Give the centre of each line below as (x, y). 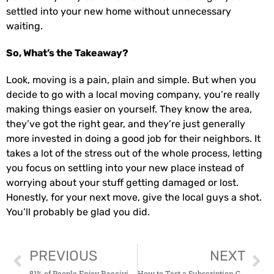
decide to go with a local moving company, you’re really (133, 94)
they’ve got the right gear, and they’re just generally (126, 124)
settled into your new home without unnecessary (119, 11)
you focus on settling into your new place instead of (125, 168)
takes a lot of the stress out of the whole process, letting (134, 153)
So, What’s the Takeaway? (67, 53)
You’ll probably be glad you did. (78, 212)
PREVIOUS (63, 255)
